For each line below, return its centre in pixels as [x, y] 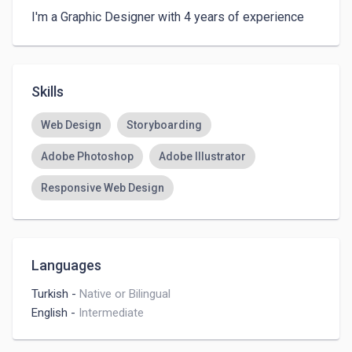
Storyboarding [164, 125]
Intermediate [111, 313]
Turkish [50, 294]
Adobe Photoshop [87, 156]
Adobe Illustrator [202, 156]
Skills [48, 92]
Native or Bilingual [125, 294]
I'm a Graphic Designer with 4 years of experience [168, 17]
